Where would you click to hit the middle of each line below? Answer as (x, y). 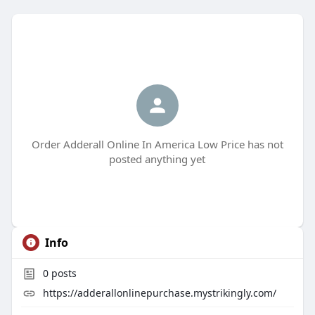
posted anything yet (157, 159)
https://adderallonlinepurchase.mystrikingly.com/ (159, 293)
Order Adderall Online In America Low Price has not (157, 144)
